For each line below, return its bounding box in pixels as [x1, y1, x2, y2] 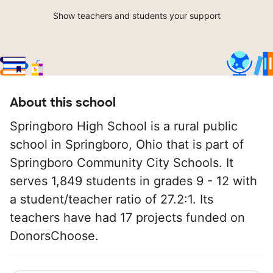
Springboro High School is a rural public [10, 119, 238, 134]
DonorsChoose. [10, 229, 99, 244]
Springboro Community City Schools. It [10, 155, 233, 171]
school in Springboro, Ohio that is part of [10, 137, 244, 152]
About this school [10, 94, 116, 111]
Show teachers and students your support [52, 10, 221, 21]
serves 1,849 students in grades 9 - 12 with [10, 174, 257, 189]
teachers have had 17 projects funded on [10, 210, 245, 225]
